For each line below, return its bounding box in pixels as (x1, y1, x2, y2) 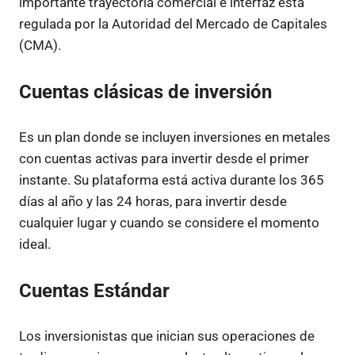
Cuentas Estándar (19, 279, 170, 302)
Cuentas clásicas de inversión (19, 80, 272, 103)
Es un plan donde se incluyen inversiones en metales (19, 129, 330, 145)
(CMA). (19, 37, 61, 53)
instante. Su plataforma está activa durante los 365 (19, 172, 324, 188)
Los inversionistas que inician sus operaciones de (19, 328, 315, 344)
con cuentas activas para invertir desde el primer (19, 151, 309, 166)
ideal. (19, 236, 51, 252)
